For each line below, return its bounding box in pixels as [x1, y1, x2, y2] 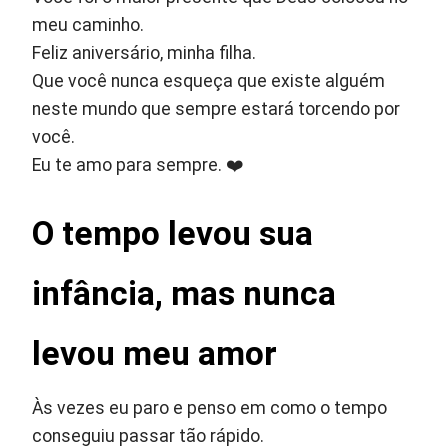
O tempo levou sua [32, 214, 314, 254]
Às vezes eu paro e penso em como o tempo [32, 398, 388, 419]
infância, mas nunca [32, 274, 337, 314]
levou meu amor [32, 334, 278, 374]
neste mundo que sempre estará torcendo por [32, 99, 401, 120]
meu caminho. [32, 15, 145, 36]
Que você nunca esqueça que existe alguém [32, 71, 386, 92]
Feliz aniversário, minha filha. [32, 43, 257, 64]
